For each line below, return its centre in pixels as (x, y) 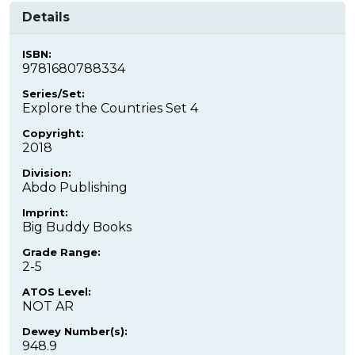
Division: (47, 172)
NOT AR (48, 306)
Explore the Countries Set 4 (110, 108)
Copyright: (53, 133)
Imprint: (45, 212)
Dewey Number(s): (75, 331)
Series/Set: (53, 93)
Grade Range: (61, 252)
